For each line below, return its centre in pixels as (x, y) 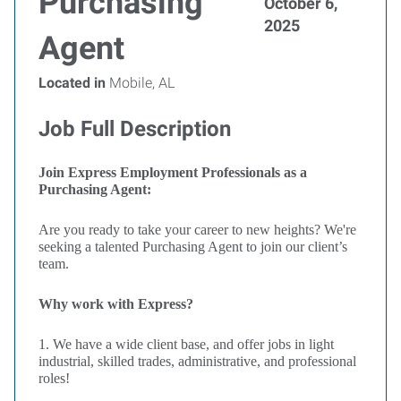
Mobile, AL (140, 83)
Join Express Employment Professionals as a (173, 172)
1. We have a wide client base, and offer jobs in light (186, 344)
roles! (54, 378)
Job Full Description (135, 129)
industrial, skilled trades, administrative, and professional (197, 361)
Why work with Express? (116, 304)
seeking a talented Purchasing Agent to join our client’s (193, 247)
